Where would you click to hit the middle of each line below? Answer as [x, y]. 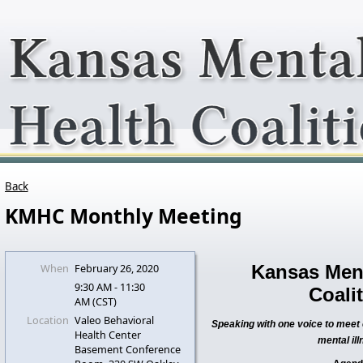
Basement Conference [127, 349]
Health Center [107, 335]
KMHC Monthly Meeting [123, 216]
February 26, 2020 [116, 268]
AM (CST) [95, 301]
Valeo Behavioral [114, 320]
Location [47, 320]
